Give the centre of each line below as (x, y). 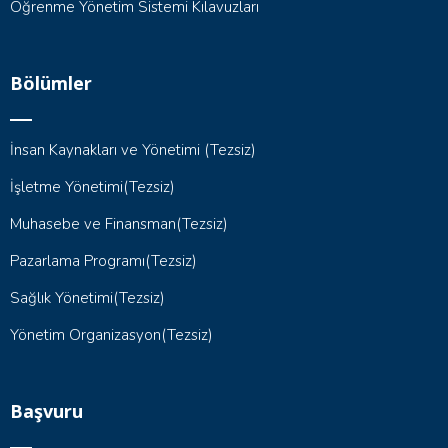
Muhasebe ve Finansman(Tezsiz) (119, 224)
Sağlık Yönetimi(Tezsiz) (87, 298)
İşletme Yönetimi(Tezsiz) (92, 187)
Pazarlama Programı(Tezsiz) (103, 261)
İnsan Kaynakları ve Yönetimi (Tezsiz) (133, 150)
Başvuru (46, 411)
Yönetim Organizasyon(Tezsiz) (111, 335)
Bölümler (51, 83)
